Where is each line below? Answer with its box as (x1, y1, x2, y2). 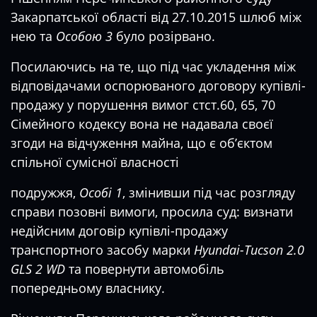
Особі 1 (79, 184, 122, 201)
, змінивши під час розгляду (122, 184, 295, 201)
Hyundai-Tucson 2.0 (194, 241, 304, 258)
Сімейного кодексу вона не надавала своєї (11, 115, 273, 132)
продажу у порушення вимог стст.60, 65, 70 (11, 96, 275, 113)
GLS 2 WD (11, 260, 65, 277)
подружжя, (11, 184, 79, 201)
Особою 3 (56, 28, 116, 45)
